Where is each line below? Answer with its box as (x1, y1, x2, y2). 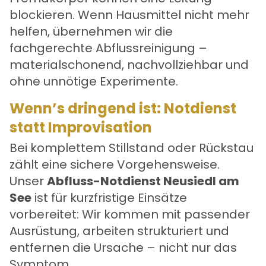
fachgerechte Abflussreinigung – (9, 39, 207, 56)
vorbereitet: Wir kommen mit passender (9, 205, 250, 223)
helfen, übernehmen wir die (9, 23, 173, 40)
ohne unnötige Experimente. (9, 72, 178, 90)
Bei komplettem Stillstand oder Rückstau (9, 139, 254, 156)
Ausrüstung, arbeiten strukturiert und (9, 222, 229, 239)
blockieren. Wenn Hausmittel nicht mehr (9, 6, 249, 23)
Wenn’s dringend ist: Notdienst (9, 98, 236, 118)
